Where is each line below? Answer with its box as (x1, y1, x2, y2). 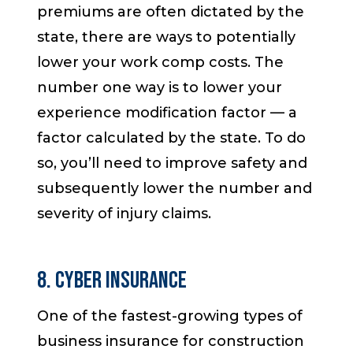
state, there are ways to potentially (37, 28, 296, 46)
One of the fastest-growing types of (37, 307, 303, 325)
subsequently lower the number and (37, 180, 313, 198)
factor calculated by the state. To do (37, 129, 307, 147)
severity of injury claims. (37, 205, 212, 223)
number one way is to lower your (37, 79, 283, 97)
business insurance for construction (37, 333, 305, 351)
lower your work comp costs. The (37, 54, 284, 72)
